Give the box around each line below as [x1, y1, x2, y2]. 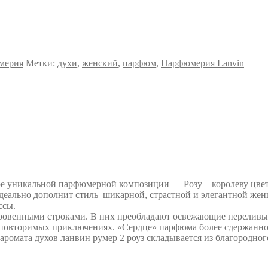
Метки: [26, 57, 57, 68]
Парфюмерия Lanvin [161, 57, 244, 68]
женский [82, 57, 118, 68]
